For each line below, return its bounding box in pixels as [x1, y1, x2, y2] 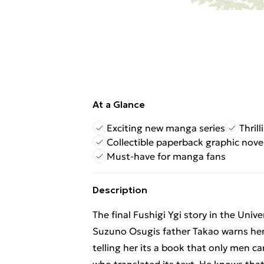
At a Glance [93, 98, 145, 110]
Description [93, 184, 147, 196]
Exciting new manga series [107, 122, 225, 134]
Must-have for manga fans [107, 150, 226, 162]
